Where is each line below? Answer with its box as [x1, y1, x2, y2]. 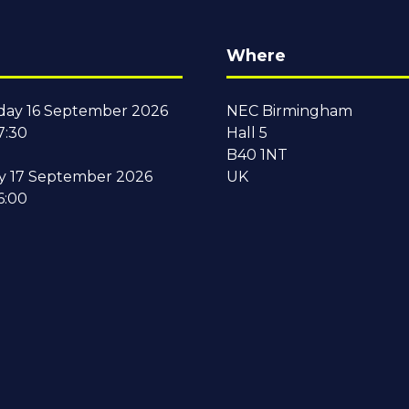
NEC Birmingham [226, 101, 352, 120]
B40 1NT [226, 145, 288, 163]
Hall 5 [226, 123, 267, 142]
